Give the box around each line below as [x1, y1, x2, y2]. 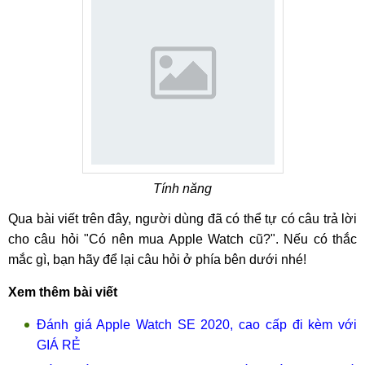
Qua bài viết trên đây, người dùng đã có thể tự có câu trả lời [8, 212, 357, 226]
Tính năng [153, 182, 212, 196]
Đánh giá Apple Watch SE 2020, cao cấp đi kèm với [37, 318, 357, 332]
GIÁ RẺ [37, 338, 81, 352]
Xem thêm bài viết [8, 285, 117, 299]
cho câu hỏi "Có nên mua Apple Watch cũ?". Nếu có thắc [8, 232, 357, 246]
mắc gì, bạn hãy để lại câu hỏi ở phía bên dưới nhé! [8, 253, 306, 266]
